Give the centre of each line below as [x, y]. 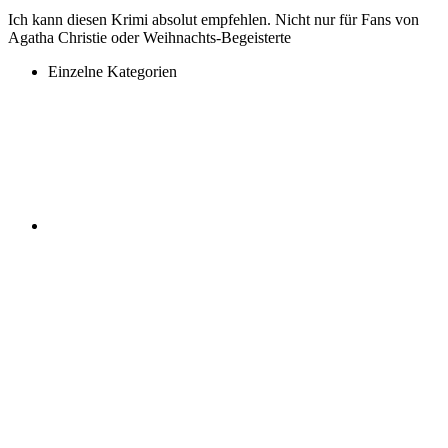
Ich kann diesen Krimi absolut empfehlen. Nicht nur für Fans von [213, 20]
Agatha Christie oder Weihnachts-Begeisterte [149, 38]
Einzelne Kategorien [112, 72]
